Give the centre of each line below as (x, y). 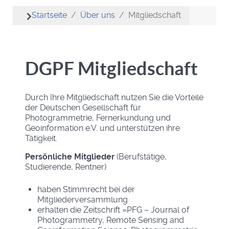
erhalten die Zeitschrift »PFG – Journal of (113, 210)
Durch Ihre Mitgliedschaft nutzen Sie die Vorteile (114, 97)
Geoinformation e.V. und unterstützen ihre (102, 128)
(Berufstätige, (141, 156)
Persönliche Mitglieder (70, 156)
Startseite (49, 15)
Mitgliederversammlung (83, 199)
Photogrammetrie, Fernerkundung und (98, 118)
